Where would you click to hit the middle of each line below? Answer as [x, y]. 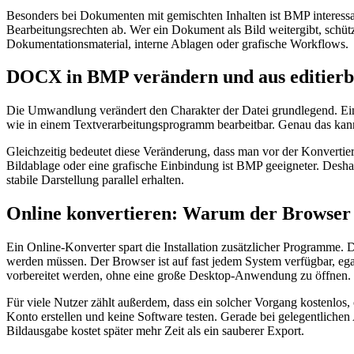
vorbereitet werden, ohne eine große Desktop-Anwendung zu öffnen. [179, 276]
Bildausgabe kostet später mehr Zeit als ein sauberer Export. [155, 331]
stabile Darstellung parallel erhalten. [95, 180]
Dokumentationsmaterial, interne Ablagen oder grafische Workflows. [177, 43]
